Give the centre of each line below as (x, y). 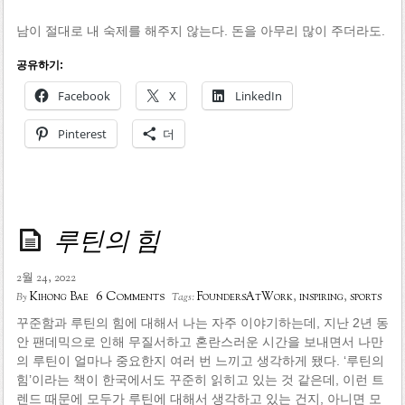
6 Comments (130, 297)
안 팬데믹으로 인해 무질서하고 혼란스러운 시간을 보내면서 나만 (199, 342)
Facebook (84, 96)
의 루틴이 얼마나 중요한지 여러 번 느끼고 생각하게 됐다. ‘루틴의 (200, 361)
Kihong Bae (59, 298)
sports (365, 298)
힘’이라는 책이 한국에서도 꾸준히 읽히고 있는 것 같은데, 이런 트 (200, 380)
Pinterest (82, 134)
